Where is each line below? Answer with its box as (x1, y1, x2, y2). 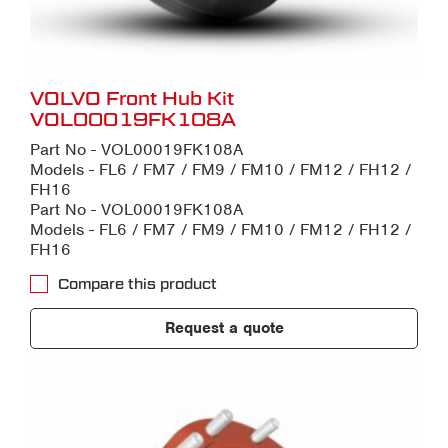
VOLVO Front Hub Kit (30, 88, 234, 110)
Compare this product (58, 276, 217, 293)
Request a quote (164, 318, 284, 339)
